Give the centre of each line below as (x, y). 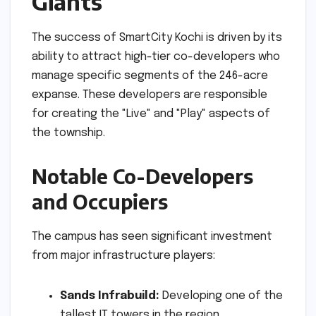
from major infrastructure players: (123, 256)
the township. (68, 133)
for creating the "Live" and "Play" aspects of (151, 114)
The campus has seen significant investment (152, 237)
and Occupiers (100, 202)
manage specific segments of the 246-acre (150, 76)
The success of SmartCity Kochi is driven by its (157, 38)
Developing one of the (221, 296)
